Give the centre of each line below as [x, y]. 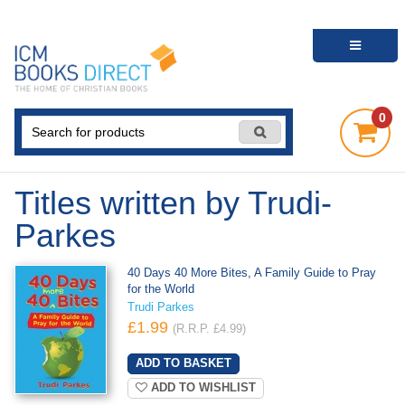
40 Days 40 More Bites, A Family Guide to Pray [251, 273]
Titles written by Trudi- [173, 203]
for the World [160, 290]
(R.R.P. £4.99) [209, 330]
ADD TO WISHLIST [201, 387]
